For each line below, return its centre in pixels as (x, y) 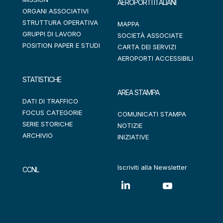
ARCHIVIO (38, 135)
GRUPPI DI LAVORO (52, 34)
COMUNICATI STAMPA (152, 114)
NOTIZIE (130, 125)
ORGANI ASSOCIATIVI (56, 11)
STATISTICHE (42, 79)
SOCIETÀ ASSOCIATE (150, 35)
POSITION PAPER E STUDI (61, 45)
